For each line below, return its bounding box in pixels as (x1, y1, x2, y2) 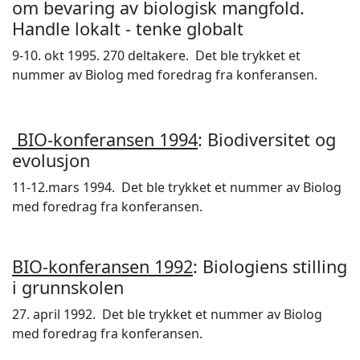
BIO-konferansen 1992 (12, 255, 193, 278)
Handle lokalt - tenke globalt (12, 17, 243, 40)
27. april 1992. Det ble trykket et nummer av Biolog (12, 305, 322, 323)
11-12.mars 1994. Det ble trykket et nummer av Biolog (12, 178, 342, 196)
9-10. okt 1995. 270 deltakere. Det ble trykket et (12, 47, 301, 64)
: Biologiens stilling (193, 255, 347, 278)
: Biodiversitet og (198, 128, 336, 151)
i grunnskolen (12, 276, 124, 299)
